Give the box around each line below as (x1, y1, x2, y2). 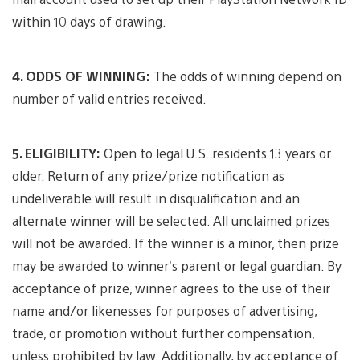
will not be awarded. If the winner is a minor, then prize (12, 235, 339, 252)
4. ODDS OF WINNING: (12, 67, 150, 85)
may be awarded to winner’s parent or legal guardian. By (12, 257, 342, 275)
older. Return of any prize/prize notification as (12, 167, 284, 185)
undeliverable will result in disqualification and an (12, 190, 300, 207)
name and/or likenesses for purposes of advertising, (12, 302, 317, 320)
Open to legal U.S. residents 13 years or (100, 145, 331, 162)
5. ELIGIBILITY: (12, 145, 100, 162)
